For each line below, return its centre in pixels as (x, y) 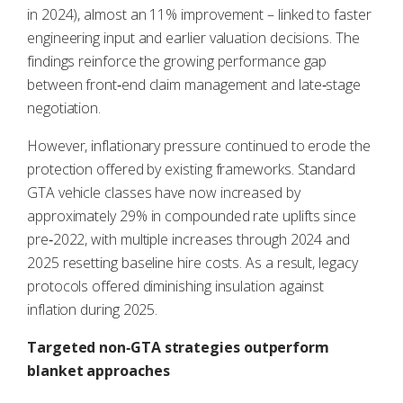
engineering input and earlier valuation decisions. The (193, 38)
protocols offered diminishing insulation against (176, 286)
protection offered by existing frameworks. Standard (191, 169)
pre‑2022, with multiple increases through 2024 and (189, 239)
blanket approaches (99, 371)
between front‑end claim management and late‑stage (194, 85)
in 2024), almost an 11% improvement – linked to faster (199, 14)
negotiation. (64, 108)
